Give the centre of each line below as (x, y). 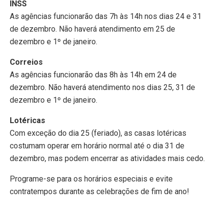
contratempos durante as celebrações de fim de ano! (100, 191)
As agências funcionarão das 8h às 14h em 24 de (93, 74)
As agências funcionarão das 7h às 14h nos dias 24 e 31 (106, 16)
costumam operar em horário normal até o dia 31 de (97, 145)
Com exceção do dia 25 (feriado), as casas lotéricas (98, 133)
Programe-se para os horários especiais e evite (91, 179)
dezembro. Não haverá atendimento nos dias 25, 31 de (102, 87)
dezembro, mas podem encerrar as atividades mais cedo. (107, 158)
